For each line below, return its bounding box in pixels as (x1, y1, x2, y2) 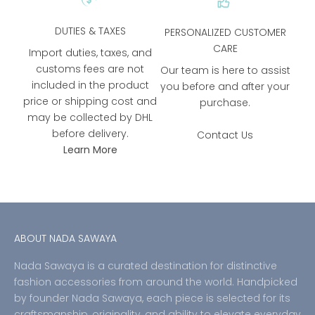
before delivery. (51, 127, 129, 141)
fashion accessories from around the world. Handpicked (14, 275, 297, 290)
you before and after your (160, 79, 290, 94)
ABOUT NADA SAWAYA (14, 231, 117, 246)
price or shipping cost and (23, 94, 157, 109)
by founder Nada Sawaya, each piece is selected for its (14, 291, 290, 306)
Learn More (63, 143, 117, 157)
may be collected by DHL (27, 110, 153, 125)
